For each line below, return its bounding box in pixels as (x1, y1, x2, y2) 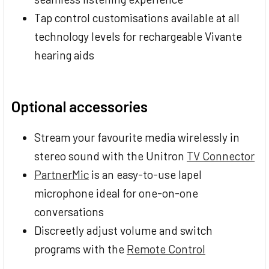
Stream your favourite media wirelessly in (34, 130, 240, 144)
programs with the (34, 241, 127, 256)
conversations (34, 204, 104, 219)
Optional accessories (11, 97, 148, 115)
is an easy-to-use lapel (89, 167, 202, 181)
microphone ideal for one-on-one (34, 186, 198, 200)
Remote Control (127, 241, 205, 256)
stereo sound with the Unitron (34, 148, 187, 163)
